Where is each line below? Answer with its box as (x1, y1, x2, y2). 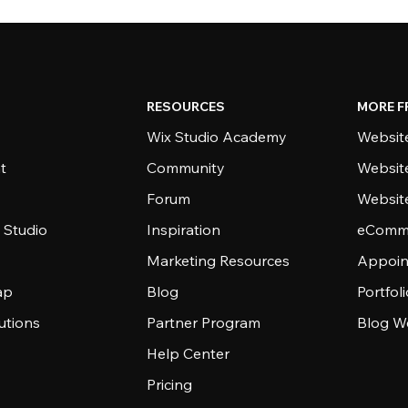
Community (147, 158, 226, 177)
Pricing (147, 375, 193, 393)
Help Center (147, 344, 230, 362)
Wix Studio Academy (147, 127, 288, 146)
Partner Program (147, 313, 261, 331)
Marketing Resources (147, 251, 291, 270)
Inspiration (147, 220, 221, 239)
